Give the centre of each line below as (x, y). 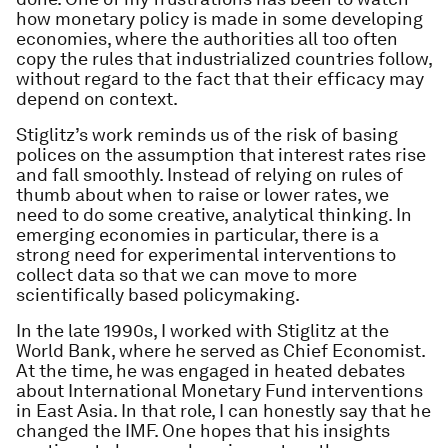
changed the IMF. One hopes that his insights (203, 430)
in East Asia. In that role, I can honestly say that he (223, 410)
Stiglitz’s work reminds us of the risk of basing (207, 134)
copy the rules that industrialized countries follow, (224, 58)
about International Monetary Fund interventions (219, 390)
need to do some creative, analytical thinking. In (214, 214)
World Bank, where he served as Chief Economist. (220, 350)
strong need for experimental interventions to (206, 254)
